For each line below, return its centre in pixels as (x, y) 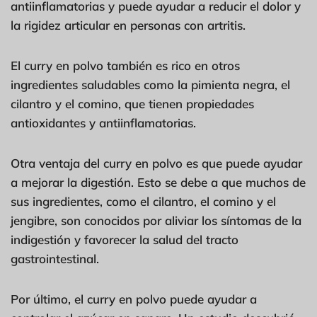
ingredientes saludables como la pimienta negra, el (150, 84)
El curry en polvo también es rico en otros (125, 65)
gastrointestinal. (55, 258)
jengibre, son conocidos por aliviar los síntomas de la (156, 220)
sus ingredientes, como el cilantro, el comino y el (143, 201)
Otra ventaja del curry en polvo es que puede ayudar (156, 163)
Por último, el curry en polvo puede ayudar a (134, 299)
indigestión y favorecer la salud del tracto (125, 239)
